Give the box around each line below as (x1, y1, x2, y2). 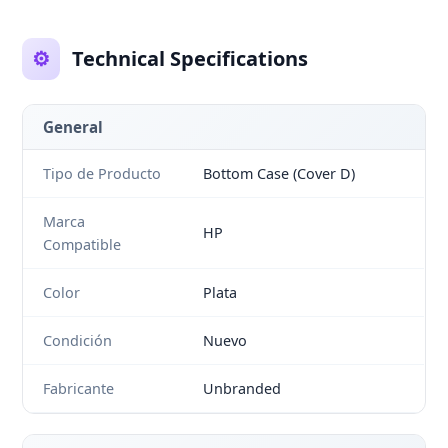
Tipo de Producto (43, 164, 162, 184)
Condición (43, 331, 113, 351)
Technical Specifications (72, 45, 309, 73)
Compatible (43, 235, 122, 255)
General (43, 117, 104, 138)
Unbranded (203, 379, 282, 399)
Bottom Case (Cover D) (203, 164, 356, 184)
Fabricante (43, 379, 115, 399)
